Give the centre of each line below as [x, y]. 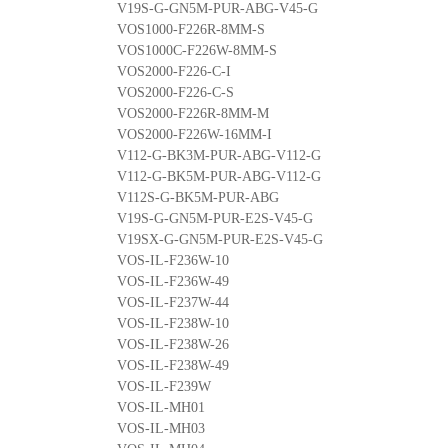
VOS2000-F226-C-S [175, 92]
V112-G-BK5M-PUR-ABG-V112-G [219, 176]
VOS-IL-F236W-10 [173, 260]
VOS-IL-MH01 [161, 407]
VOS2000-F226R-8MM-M [193, 113]
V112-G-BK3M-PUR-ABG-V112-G [219, 155]
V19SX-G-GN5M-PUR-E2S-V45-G [220, 239]
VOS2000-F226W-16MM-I [194, 134]
